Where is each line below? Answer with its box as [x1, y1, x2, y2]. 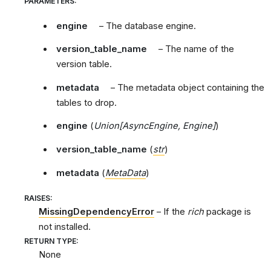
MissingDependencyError [39, 206, 154, 218]
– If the [154, 206, 188, 218]
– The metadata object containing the [108, 82, 264, 93]
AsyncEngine [122, 120, 178, 132]
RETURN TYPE [24, 237, 76, 246]
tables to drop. [56, 97, 117, 108]
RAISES [24, 194, 50, 203]
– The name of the [155, 44, 234, 55]
